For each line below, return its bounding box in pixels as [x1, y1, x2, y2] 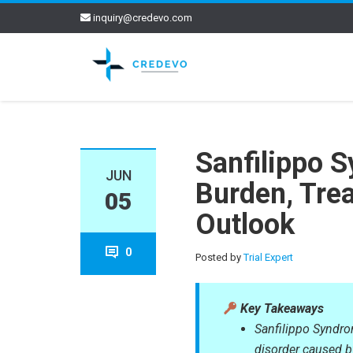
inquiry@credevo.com [93, 12, 192, 24]
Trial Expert [243, 251, 294, 263]
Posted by [195, 251, 244, 263]
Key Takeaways [237, 301, 325, 316]
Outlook [195, 208, 295, 241]
